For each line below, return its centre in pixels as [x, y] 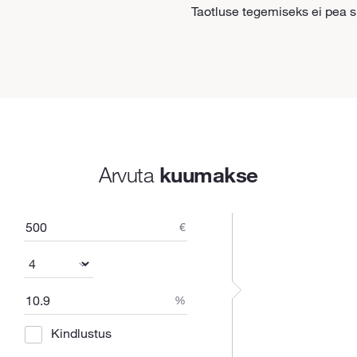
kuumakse [208, 175]
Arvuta [129, 175]
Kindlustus [82, 333]
